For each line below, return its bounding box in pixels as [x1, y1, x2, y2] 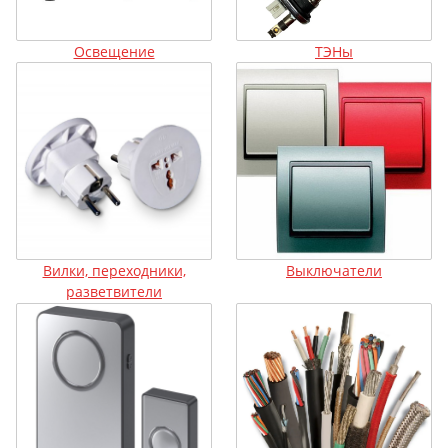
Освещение [73, 42, 155, 61]
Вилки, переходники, [42, 261, 186, 281]
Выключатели [286, 261, 382, 281]
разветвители [66, 282, 162, 302]
